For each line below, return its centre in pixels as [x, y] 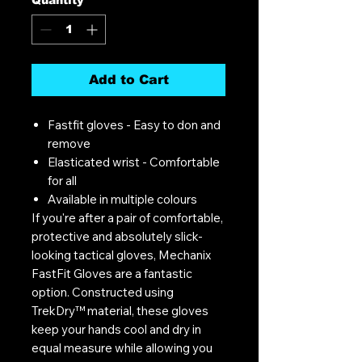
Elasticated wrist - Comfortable [134, 162]
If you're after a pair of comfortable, [127, 217]
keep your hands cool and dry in [116, 329]
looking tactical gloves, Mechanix [121, 255]
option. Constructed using [103, 292]
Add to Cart [128, 79]
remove [69, 143]
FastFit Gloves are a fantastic [112, 273]
